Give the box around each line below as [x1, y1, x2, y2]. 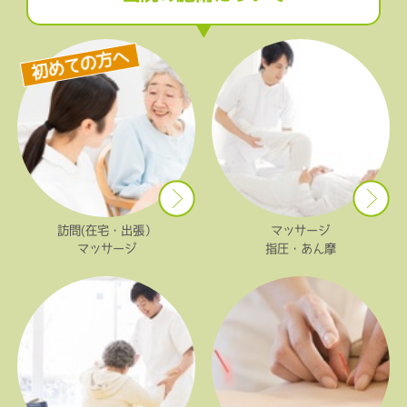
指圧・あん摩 [264, 243, 336, 255]
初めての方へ [29, 48, 130, 82]
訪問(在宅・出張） [56, 224, 156, 237]
